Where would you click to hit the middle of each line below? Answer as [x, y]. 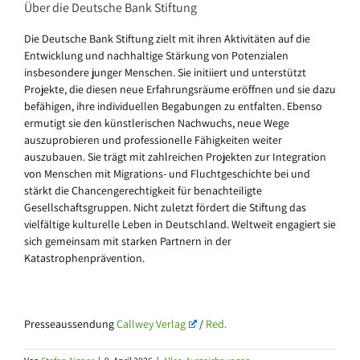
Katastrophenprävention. [84, 258]
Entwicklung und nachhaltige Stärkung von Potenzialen [156, 55]
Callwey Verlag [151, 323]
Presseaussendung [70, 323]
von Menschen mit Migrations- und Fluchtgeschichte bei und [167, 173]
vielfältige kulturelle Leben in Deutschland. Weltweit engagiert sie [180, 224]
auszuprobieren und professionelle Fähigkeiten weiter [153, 139]
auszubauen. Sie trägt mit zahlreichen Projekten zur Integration [175, 156]
